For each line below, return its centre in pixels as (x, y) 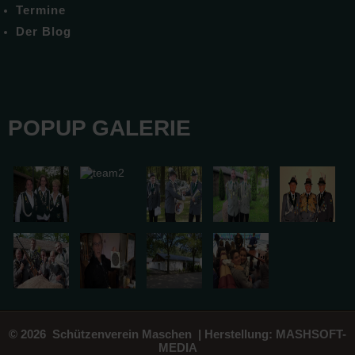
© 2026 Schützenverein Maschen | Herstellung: (142, 334)
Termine (41, 10)
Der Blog (44, 32)
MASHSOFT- (311, 334)
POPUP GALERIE (99, 128)
